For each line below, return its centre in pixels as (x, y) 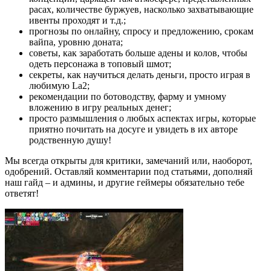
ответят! (22, 193)
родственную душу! (70, 140)
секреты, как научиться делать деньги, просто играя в (140, 74)
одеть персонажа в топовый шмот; (100, 64)
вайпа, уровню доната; (76, 42)
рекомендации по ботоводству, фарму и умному (128, 96)
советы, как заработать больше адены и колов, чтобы (138, 53)
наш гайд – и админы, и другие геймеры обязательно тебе (125, 182)
